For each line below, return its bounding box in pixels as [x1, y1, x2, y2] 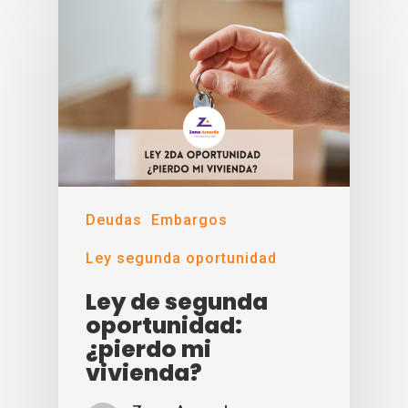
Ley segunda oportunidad [86, 249, 277, 267]
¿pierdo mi [86, 332, 211, 365]
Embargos [151, 210, 228, 229]
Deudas [86, 210, 142, 229]
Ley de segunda [86, 285, 268, 318]
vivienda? [86, 356, 202, 389]
